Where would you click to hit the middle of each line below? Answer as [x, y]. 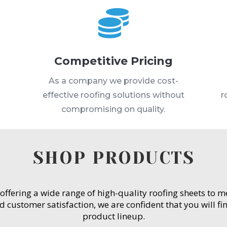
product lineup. [113, 216]
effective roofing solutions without [113, 95]
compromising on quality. [113, 109]
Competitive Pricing [113, 61]
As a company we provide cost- [113, 81]
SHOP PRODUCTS [113, 158]
